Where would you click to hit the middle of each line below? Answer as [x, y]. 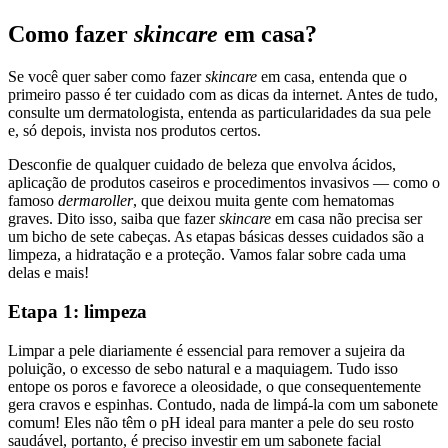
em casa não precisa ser [346, 219]
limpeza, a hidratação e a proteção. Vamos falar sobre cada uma [207, 255]
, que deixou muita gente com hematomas [263, 201]
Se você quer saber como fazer [106, 77]
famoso [33, 201]
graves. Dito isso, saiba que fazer [113, 219]
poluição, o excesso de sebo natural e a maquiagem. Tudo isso [203, 368]
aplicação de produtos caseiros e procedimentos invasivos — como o [224, 183]
